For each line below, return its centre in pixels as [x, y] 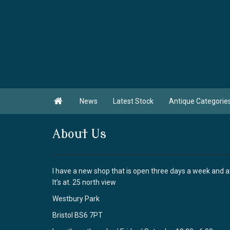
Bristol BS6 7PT [78, 215]
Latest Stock [133, 101]
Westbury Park [76, 199]
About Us [79, 134]
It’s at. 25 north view [84, 182]
